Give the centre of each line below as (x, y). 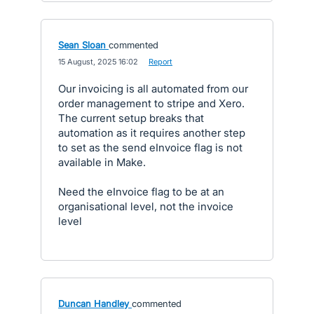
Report (161, 62)
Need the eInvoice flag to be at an (141, 192)
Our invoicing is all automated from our (153, 89)
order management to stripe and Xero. (151, 103)
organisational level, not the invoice (146, 206)
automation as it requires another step (152, 133)
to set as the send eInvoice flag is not (150, 148)
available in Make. (102, 162)
